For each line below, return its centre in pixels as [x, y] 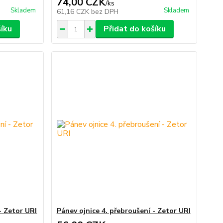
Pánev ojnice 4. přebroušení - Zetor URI [123, 211]
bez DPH [105, 12]
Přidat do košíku [134, 29]
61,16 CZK [74, 12]
